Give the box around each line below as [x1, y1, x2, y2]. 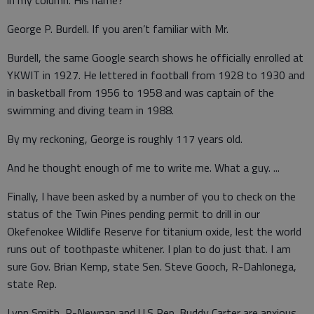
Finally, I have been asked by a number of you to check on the [7, 188, 296, 205]
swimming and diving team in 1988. [7, 102, 174, 119]
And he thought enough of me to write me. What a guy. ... [7, 159, 280, 177]
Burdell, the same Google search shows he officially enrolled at [7, 49, 303, 67]
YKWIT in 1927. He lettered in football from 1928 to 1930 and [7, 67, 305, 84]
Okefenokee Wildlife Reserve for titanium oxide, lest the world [7, 223, 301, 240]
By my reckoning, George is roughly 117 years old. [7, 130, 243, 148]
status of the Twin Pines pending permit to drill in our [7, 205, 260, 223]
